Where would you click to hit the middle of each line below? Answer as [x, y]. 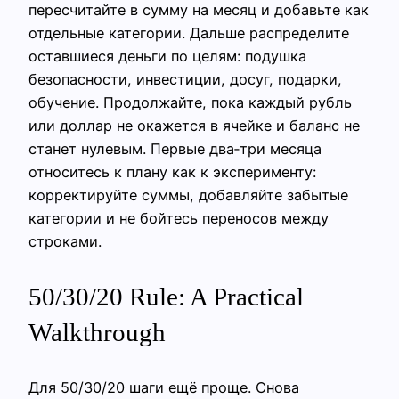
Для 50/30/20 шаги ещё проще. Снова [164, 387]
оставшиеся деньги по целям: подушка [167, 56]
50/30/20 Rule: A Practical [166, 296]
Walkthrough [97, 332]
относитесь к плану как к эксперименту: [172, 171]
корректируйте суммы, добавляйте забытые [188, 195]
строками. [65, 241]
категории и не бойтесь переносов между [179, 218]
